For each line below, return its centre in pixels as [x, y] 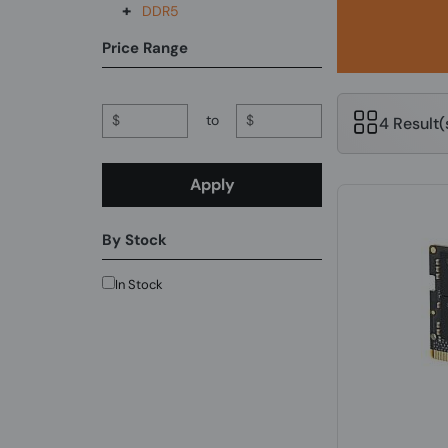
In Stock [139, 284]
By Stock [135, 240]
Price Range [145, 48]
